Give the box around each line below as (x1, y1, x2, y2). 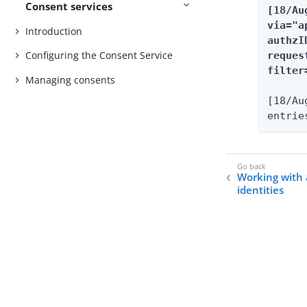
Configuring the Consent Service (25, 49, 173, 62)
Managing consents (25, 73, 116, 86)
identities (237, 183, 284, 197)
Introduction (25, 24, 83, 38)
